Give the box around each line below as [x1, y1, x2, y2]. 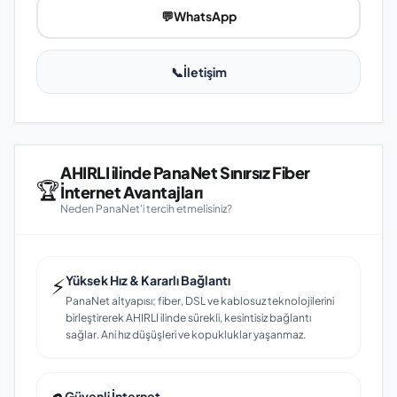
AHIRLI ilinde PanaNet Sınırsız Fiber [60, 162, 310, 183]
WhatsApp [173, 8, 237, 24]
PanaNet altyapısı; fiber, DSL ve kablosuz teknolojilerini [66, 294, 334, 307]
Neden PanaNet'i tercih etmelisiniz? [60, 202, 232, 215]
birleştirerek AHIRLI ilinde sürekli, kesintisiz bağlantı [66, 311, 311, 324]
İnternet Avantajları [60, 182, 203, 202]
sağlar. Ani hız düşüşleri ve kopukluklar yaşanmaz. [66, 328, 306, 341]
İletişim [183, 64, 227, 80]
